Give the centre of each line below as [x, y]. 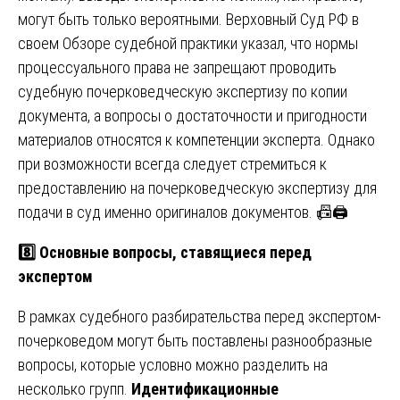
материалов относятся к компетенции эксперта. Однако [196, 139]
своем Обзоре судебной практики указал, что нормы [188, 43]
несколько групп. [75, 388]
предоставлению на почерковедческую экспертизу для [197, 187]
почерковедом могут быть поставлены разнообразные [195, 340]
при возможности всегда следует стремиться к [172, 163]
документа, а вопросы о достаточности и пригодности [192, 115]
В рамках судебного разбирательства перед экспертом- [200, 316]
